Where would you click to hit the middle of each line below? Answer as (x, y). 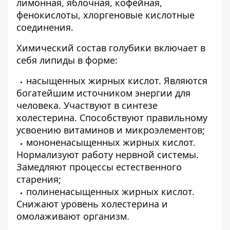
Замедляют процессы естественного (99, 167)
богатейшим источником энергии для (103, 93)
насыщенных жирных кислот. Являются (117, 81)
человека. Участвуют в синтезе (87, 105)
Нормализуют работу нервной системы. (108, 155)
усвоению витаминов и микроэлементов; (111, 130)
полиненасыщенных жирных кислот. (110, 191)
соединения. (45, 27)
